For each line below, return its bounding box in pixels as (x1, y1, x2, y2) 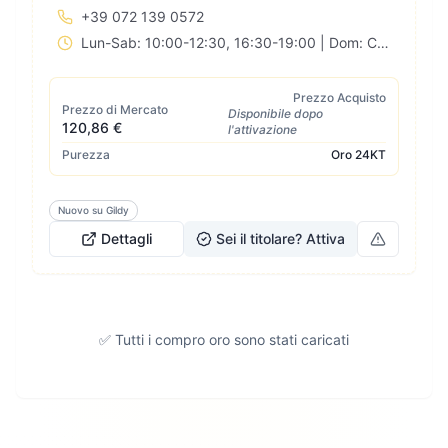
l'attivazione (228, 122, 297, 137)
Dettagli (101, 230, 152, 247)
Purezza (62, 147, 110, 162)
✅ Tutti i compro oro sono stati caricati (99, 331, 349, 348)
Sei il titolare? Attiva (216, 230, 345, 247)
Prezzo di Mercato (62, 102, 168, 117)
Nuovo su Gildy (58, 204, 129, 216)
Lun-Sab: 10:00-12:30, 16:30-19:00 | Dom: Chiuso (377, 34, 389, 51)
